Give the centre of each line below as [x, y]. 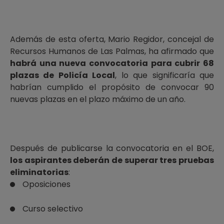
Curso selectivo [53, 209]
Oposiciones [46, 184]
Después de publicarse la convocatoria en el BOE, [112, 148]
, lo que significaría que [165, 75]
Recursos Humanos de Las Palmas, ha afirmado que [112, 51]
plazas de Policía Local [63, 75]
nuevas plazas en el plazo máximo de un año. [98, 99]
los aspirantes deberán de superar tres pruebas [112, 160]
